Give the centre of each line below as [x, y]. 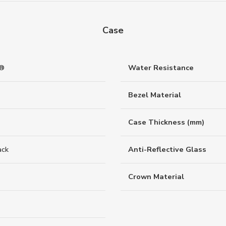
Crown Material [156, 176]
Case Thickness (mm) [166, 122]
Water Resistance [161, 67]
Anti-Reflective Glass [167, 149]
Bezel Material [155, 95]
